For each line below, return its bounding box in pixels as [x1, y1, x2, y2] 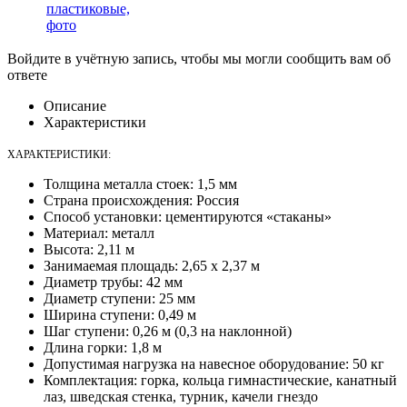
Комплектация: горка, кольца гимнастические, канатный [44, 372, 397, 388]
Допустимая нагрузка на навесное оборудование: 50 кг [44, 355, 384, 372]
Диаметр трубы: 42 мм [44, 273, 183, 290]
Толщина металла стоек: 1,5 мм [44, 175, 237, 192]
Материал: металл [44, 224, 154, 241]
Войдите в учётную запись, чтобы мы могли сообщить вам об [7, 50, 391, 66]
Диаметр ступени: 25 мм [44, 290, 195, 306]
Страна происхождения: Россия [44, 192, 239, 208]
